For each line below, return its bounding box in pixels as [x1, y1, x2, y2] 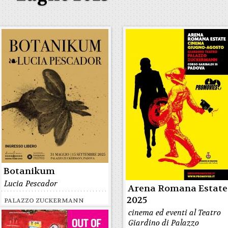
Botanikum [4, 165, 55, 177]
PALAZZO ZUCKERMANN [4, 196, 84, 205]
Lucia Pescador [4, 179, 58, 189]
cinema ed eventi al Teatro [128, 208, 221, 218]
